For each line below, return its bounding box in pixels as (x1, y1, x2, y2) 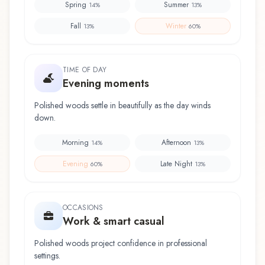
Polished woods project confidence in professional (34, 237, 207, 249)
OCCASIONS (63, 202, 104, 213)
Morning (62, 137, 89, 148)
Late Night (160, 158, 192, 169)
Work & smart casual (63, 213, 164, 229)
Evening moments (63, 75, 149, 91)
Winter (165, 20, 186, 31)
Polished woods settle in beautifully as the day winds (34, 99, 211, 111)
